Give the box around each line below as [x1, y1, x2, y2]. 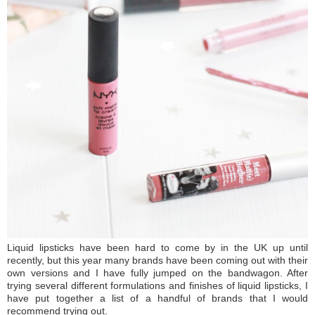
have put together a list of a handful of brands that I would [7, 292, 308, 304]
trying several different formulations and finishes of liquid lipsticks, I [7, 280, 308, 292]
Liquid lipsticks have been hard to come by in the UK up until [7, 242, 308, 254]
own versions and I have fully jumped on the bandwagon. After [7, 267, 308, 279]
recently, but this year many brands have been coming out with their [7, 255, 308, 266]
